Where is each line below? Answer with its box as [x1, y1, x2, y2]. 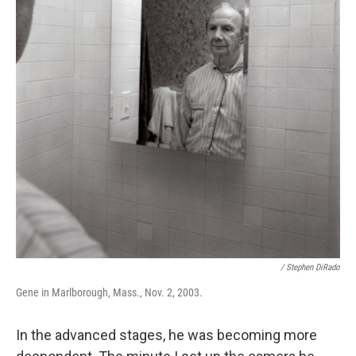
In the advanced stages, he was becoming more [16, 327, 317, 344]
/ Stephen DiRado [281, 262, 340, 273]
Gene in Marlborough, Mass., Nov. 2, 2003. [16, 286, 203, 300]
